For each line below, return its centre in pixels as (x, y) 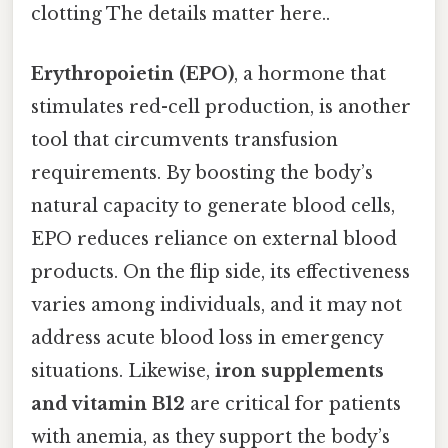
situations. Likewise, (123, 370)
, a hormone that (310, 73)
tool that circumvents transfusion (184, 139)
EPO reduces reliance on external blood (214, 238)
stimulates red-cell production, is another (221, 106)
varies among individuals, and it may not (216, 304)
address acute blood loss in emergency (207, 337)
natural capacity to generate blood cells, (213, 205)
